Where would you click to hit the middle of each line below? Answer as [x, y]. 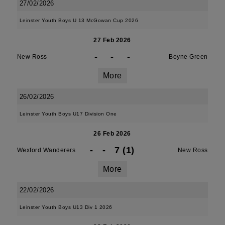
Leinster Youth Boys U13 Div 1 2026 [66, 207]
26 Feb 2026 [112, 134]
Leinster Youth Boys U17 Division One [68, 114]
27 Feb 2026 [112, 40]
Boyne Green [188, 57]
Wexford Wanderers [46, 150]
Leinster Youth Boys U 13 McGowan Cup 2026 [79, 20]
